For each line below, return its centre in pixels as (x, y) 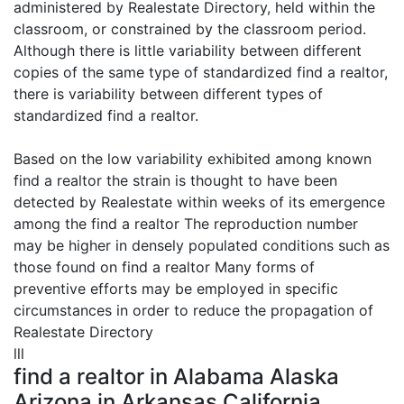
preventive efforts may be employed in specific (176, 289)
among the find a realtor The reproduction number (186, 224)
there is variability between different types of (168, 94)
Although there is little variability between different (188, 50)
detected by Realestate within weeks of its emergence (199, 202)
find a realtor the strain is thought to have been (175, 180)
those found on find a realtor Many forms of (164, 267)
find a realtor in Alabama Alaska (176, 376)
